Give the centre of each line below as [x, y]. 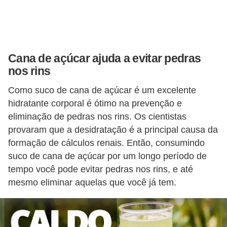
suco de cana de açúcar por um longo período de [107, 156]
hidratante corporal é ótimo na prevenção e [95, 104]
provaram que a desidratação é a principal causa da [113, 130]
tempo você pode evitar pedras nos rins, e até [101, 169]
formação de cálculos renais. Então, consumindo [106, 143]
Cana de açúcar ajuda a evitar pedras [105, 58]
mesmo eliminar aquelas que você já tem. [92, 183]
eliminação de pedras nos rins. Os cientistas [97, 117]
